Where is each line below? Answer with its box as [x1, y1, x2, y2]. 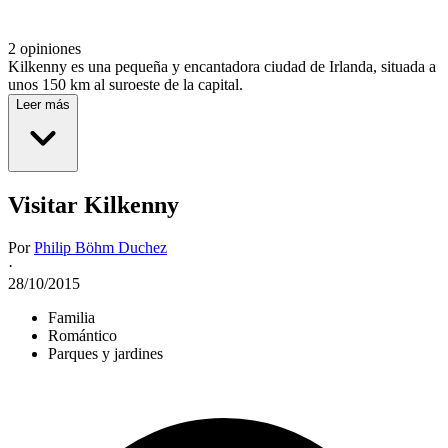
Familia [48, 309, 95, 327]
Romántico [48, 327, 117, 345]
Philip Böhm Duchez [34, 239, 167, 257]
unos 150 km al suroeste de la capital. [8, 76, 243, 94]
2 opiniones [8, 40, 81, 58]
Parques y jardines [48, 345, 163, 363]
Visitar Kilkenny [8, 192, 179, 219]
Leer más [16, 97, 70, 113]
